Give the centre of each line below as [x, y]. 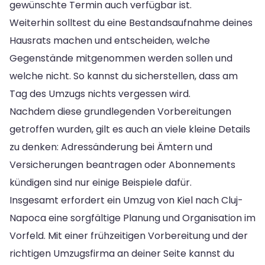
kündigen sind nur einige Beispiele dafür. [101, 182]
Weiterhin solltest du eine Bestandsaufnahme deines [131, 22]
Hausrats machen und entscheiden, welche [110, 40]
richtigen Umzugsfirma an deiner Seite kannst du [122, 253]
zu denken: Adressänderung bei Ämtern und [111, 147]
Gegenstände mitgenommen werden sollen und [121, 58]
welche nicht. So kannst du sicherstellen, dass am [124, 76]
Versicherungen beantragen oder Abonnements [122, 164]
